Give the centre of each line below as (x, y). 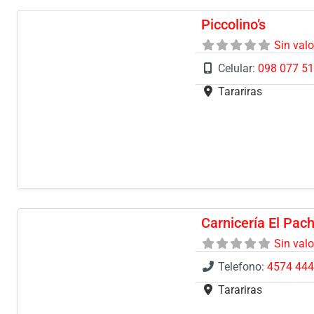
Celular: (238, 68)
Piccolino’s (234, 24)
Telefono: (243, 267)
